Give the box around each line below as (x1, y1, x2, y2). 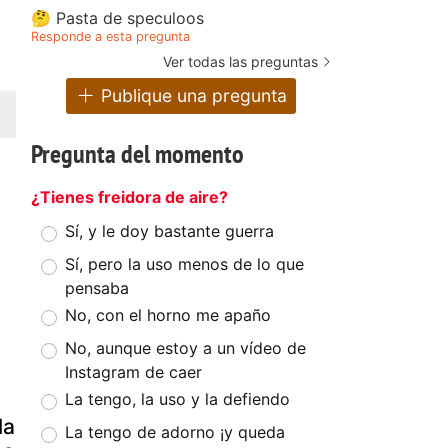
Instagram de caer (65, 362, 202, 383)
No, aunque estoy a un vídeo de (65, 338, 306, 359)
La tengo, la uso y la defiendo (65, 389, 290, 410)
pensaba (65, 278, 129, 299)
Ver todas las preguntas (163, 52, 318, 70)
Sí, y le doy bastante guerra (65, 221, 274, 242)
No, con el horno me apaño (65, 305, 271, 326)
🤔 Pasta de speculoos (31, 7, 204, 28)
